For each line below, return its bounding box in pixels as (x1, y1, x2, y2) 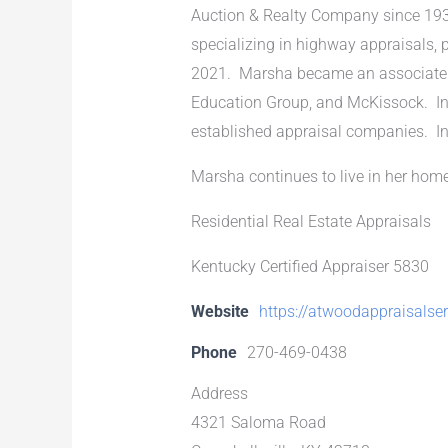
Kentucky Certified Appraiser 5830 (190, 256, 429, 276)
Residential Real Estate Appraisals (190, 211, 431, 231)
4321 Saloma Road (190, 412, 326, 432)
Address (190, 383, 248, 403)
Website (190, 301, 249, 321)
